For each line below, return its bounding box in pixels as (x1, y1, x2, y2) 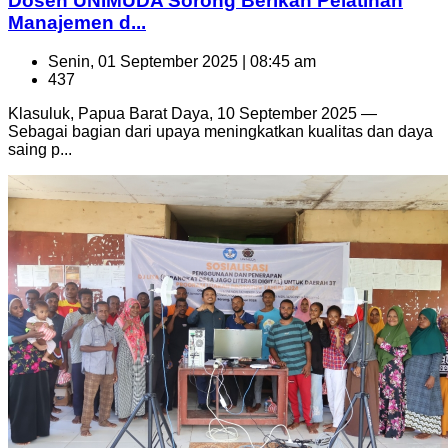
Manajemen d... (8, 12, 146, 34)
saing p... (8, 140, 72, 158)
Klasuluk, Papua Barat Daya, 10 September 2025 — (8, 104, 377, 122)
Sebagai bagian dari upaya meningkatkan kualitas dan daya (8, 122, 433, 140)
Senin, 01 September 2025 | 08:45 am (48, 52, 316, 70)
